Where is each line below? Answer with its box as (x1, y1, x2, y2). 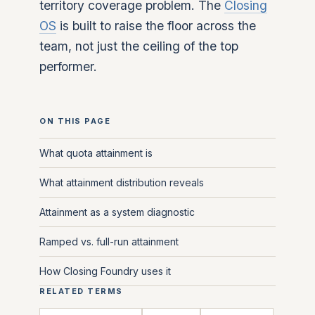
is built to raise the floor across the (56, 18, 256, 33)
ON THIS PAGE (39, 116, 111, 126)
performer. (39, 59, 97, 74)
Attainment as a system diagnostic (39, 206, 195, 218)
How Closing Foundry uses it (39, 265, 171, 277)
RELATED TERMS (39, 286, 124, 296)
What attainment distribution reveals (39, 176, 204, 188)
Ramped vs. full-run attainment (39, 236, 179, 247)
